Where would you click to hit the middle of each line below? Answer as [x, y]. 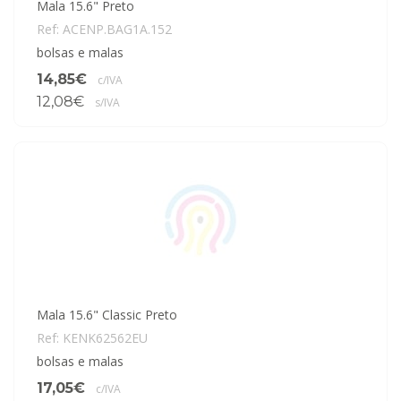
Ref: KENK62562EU [92, 338]
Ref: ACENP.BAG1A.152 [104, 29]
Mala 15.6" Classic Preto [107, 315]
